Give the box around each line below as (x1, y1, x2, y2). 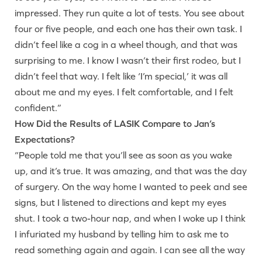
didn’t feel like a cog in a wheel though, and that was (15, 39, 237, 50)
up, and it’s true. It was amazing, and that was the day (15, 166, 247, 176)
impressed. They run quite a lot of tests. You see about (15, 8, 244, 18)
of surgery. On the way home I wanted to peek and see (15, 181, 247, 192)
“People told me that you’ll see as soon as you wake (15, 150, 232, 160)
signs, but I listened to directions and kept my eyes (15, 197, 226, 208)
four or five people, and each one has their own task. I (15, 23, 242, 34)
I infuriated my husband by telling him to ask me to (15, 229, 229, 239)
